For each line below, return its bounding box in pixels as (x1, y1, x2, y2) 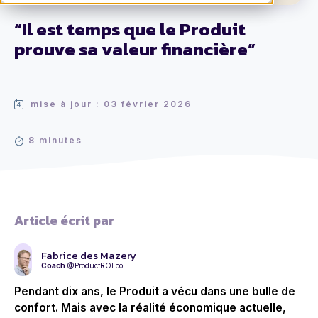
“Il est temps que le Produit (14, 16, 246, 43)
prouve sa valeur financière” (14, 35, 256, 63)
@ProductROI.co (67, 261, 123, 270)
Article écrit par (14, 211, 114, 231)
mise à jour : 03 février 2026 (31, 99, 192, 110)
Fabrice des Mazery (41, 247, 136, 264)
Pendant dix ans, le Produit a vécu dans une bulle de (14, 285, 295, 299)
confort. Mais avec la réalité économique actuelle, (14, 301, 286, 315)
